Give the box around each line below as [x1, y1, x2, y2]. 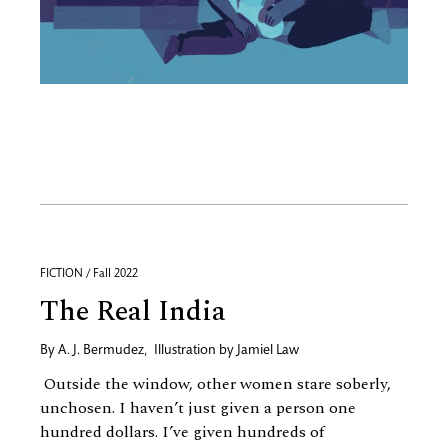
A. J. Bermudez [58, 344, 144, 359]
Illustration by [154, 344, 237, 359]
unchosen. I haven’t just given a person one [40, 396, 356, 421]
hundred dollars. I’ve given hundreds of [40, 420, 324, 445]
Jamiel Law [237, 344, 299, 359]
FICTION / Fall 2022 [40, 268, 138, 281]
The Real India [40, 290, 226, 334]
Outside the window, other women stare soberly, [40, 372, 391, 397]
